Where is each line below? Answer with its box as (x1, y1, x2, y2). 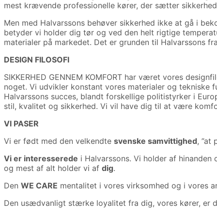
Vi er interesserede (4, 154, 78, 164)
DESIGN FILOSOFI (4, 55, 69, 65)
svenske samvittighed (114, 136, 197, 146)
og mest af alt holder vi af (4, 163, 102, 173)
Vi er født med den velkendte (4, 136, 114, 146)
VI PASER (4, 119, 39, 129)
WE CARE (21, 181, 58, 191)
